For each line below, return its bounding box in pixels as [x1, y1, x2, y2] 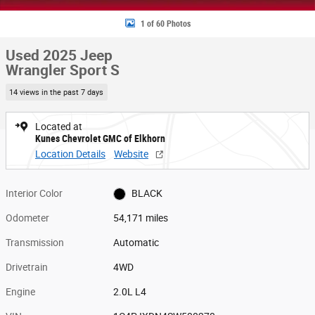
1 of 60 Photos [140, 18, 191, 29]
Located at [35, 120, 82, 132]
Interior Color [6, 187, 63, 199]
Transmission [6, 236, 64, 248]
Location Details [35, 148, 105, 160]
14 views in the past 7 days [9, 87, 104, 97]
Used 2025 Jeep [6, 47, 112, 64]
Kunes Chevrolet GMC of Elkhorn [35, 132, 165, 144]
